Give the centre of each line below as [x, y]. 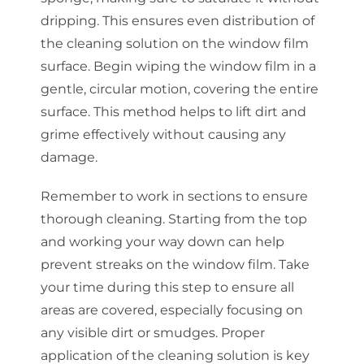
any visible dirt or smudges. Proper [152, 333]
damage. [69, 158]
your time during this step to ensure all [167, 288]
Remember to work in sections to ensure [174, 197]
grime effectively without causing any [163, 135]
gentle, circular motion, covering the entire [179, 89]
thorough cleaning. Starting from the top [173, 219]
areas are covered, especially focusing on [171, 310]
